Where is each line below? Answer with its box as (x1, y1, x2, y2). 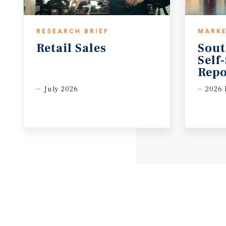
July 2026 (44, 85, 78, 94)
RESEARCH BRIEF (36, 28, 109, 35)
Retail (36, 40, 72, 56)
